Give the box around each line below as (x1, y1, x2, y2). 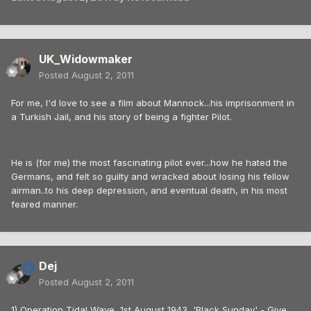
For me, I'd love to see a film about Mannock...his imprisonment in (11, 97, 294, 109)
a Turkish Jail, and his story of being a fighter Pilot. (11, 111, 232, 123)
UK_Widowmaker (39, 52, 133, 67)
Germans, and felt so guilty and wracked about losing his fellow (11, 171, 289, 183)
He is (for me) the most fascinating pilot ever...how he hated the (11, 157, 287, 169)
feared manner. (11, 199, 78, 210)
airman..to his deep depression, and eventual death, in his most (11, 185, 287, 196)
